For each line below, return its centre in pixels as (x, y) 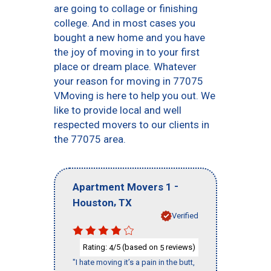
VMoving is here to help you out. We (135, 96)
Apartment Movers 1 (122, 187)
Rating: (96, 247)
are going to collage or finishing (126, 8)
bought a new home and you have (129, 38)
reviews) (180, 247)
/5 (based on (136, 247)
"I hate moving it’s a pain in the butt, (134, 263)
